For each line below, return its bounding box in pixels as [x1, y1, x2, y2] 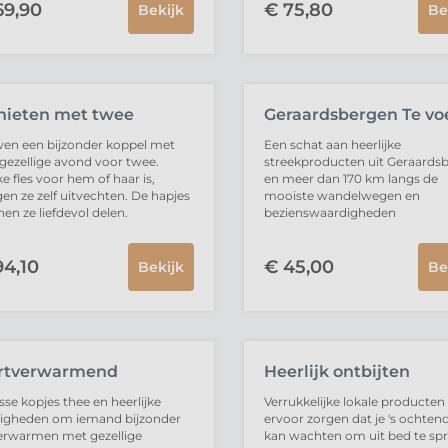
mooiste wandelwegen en [263, 188, 420, 203]
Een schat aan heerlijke [263, 137, 401, 152]
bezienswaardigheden [263, 205, 396, 220]
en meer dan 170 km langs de [263, 171, 438, 186]
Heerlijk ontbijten [263, 362, 410, 381]
